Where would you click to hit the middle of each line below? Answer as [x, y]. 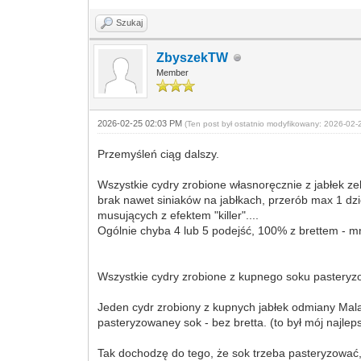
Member [173, 73]
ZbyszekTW [193, 58]
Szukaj [130, 23]
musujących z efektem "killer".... [178, 215]
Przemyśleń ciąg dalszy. [159, 154]
